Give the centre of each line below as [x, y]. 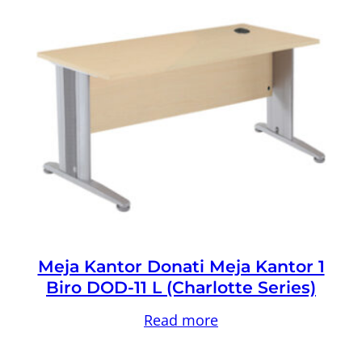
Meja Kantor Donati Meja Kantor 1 [181, 266]
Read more [181, 320]
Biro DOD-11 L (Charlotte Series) [181, 287]
